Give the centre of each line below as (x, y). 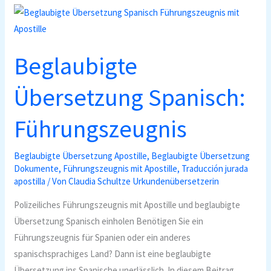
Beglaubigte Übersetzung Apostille (81, 156)
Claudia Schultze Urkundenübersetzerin (144, 181)
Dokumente (37, 168)
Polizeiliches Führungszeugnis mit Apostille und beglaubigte (127, 205)
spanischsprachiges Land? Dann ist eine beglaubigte (113, 254)
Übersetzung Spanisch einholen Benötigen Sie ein (109, 221)
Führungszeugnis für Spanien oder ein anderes (103, 237)
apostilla (30, 181)
